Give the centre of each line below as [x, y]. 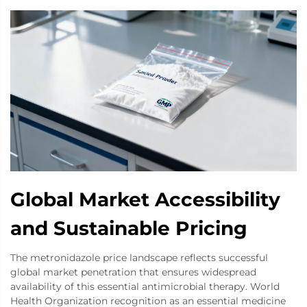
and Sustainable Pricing [129, 228]
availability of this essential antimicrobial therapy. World [145, 286]
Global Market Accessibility [145, 199]
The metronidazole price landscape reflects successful [139, 257]
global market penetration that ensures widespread [133, 272]
